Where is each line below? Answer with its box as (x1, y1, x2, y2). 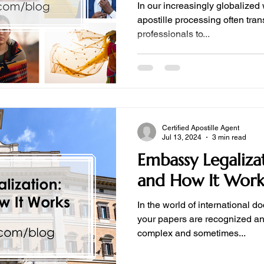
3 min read (212, 133, 246, 141)
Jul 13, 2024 (162, 133, 202, 141)
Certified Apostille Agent (162, 123, 239, 132)
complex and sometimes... (137, 227, 246, 239)
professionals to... (137, 28, 210, 39)
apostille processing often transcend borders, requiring (137, 14, 223, 25)
